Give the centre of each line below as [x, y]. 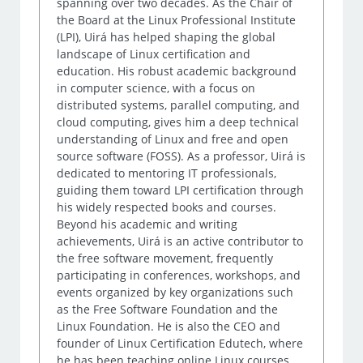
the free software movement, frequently [165, 258]
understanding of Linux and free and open [173, 139]
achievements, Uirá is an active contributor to [180, 241]
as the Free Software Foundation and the [168, 310]
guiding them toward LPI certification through [181, 190]
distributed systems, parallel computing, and [179, 105]
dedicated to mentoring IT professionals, [167, 173]
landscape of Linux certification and [154, 54]
